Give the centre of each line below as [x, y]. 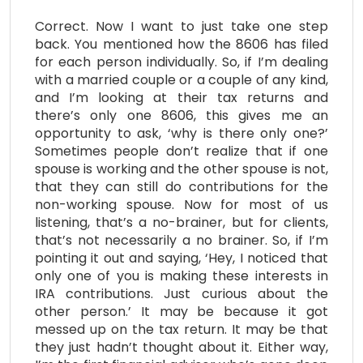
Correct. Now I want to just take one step [181, 26]
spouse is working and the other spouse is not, [181, 169]
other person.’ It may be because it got [181, 311]
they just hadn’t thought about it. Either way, [181, 347]
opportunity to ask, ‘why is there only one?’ [181, 133]
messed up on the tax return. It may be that [181, 329]
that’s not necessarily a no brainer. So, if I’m [181, 240]
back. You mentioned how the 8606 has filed [181, 44]
